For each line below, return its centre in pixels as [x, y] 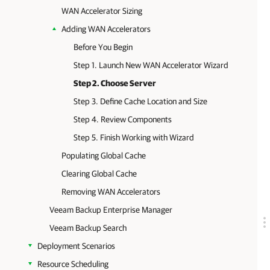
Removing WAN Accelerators [111, 192]
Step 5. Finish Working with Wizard [134, 137]
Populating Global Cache [104, 155]
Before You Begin [103, 47]
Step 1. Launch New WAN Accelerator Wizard [151, 65]
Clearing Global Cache [99, 174]
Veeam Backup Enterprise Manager [111, 210]
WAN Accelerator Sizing [102, 11]
